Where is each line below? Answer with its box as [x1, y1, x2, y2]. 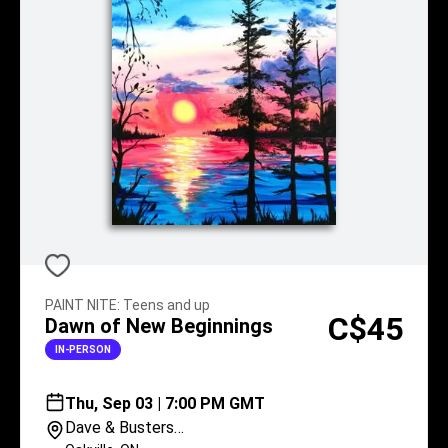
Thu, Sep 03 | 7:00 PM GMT [65, 394, 265, 413]
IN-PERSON [55, 343, 111, 355]
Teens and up [123, 297, 210, 313]
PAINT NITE [45, 297, 117, 313]
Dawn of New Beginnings [45, 314, 273, 338]
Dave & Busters [65, 418, 174, 437]
